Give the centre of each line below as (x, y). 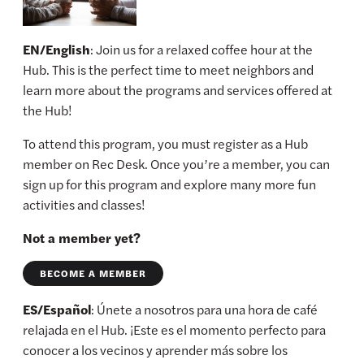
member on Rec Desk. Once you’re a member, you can (177, 164)
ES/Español (57, 310)
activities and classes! (84, 205)
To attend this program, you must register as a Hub (166, 144)
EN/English (57, 50)
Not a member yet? (82, 238)
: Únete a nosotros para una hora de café (205, 310)
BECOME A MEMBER (93, 273)
